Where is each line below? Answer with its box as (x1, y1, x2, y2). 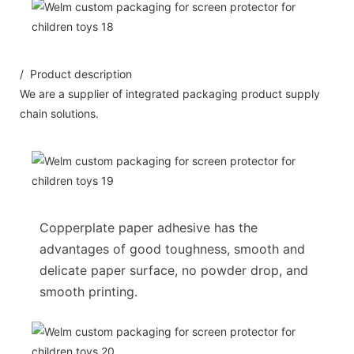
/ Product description (20, 66, 132, 81)
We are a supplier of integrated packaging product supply (20, 86, 320, 100)
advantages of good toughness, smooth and (40, 240, 305, 257)
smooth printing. (40, 283, 137, 299)
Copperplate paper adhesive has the (40, 219, 258, 235)
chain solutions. (20, 106, 99, 120)
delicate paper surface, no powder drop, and (40, 262, 308, 278)
